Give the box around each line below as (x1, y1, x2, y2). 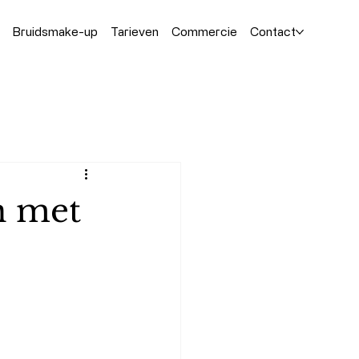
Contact (249, 24, 296, 38)
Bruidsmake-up (11, 24, 98, 38)
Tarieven (110, 24, 159, 38)
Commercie (171, 24, 237, 38)
